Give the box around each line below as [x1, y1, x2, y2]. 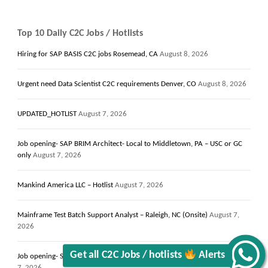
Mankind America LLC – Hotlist [17, 181, 113, 189]
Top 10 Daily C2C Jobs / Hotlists [17, 28, 143, 38]
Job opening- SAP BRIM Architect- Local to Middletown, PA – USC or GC [17, 139, 242, 148]
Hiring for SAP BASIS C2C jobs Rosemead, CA [17, 50, 158, 58]
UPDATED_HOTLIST [17, 109, 77, 118]
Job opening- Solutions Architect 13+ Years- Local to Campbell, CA [17, 252, 224, 260]
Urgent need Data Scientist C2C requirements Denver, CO [17, 80, 196, 88]
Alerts [196, 246, 226, 260]
